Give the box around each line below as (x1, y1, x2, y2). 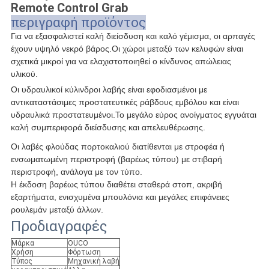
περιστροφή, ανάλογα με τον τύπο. (10, 167, 142, 177)
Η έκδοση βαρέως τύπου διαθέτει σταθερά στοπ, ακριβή (10, 180, 222, 190)
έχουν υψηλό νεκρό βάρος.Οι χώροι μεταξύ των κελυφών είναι (10, 44, 243, 54)
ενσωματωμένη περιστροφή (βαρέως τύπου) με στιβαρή (10, 154, 222, 165)
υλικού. (10, 69, 38, 79)
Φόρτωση (67, 248, 101, 257)
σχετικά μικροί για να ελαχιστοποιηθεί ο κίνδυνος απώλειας (10, 56, 231, 67)
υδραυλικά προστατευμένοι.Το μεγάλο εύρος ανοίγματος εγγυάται (10, 110, 256, 120)
